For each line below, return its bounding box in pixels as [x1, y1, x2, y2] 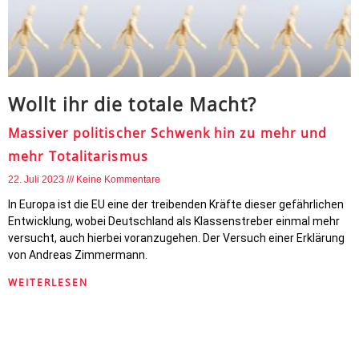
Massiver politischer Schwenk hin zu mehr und [8, 124, 328, 142]
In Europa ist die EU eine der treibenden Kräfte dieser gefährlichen [8, 198, 344, 211]
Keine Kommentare [76, 174, 160, 185]
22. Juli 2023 [8, 174, 67, 185]
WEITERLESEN [8, 276, 88, 289]
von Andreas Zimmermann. [8, 248, 147, 261]
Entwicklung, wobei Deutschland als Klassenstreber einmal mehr [8, 215, 340, 228]
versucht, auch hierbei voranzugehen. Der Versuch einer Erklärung [8, 232, 345, 244]
